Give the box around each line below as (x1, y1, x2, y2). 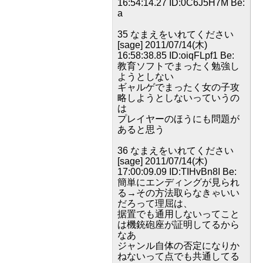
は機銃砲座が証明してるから (117, 220, 240, 230)
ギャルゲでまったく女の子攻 (117, 82, 240, 92)
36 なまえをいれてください (117, 146, 234, 156)
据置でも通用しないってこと (117, 209, 240, 219)
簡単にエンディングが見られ (117, 177, 240, 187)
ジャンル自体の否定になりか (117, 241, 240, 251)
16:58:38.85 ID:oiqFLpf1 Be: (117, 50, 234, 60)
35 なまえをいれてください (117, 29, 234, 39)
